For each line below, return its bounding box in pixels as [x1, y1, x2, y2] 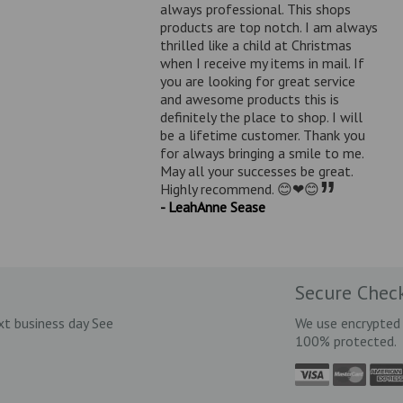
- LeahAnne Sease [159, 197, 265, 216]
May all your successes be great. [159, 161, 353, 180]
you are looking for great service [159, 71, 355, 90]
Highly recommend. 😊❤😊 [159, 179, 319, 198]
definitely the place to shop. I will [159, 107, 363, 126]
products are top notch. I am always [159, 17, 378, 36]
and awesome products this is [159, 89, 339, 108]
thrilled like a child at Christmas [159, 35, 352, 54]
